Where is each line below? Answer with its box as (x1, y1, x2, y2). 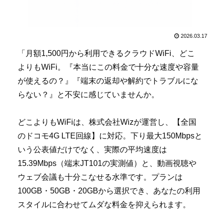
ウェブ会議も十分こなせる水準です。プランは (18, 173, 183, 182)
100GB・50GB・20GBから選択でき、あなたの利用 (18, 187, 200, 195)
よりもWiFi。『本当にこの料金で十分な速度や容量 (18, 62, 199, 71)
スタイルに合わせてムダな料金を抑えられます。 (18, 200, 191, 209)
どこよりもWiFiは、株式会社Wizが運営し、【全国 (18, 118, 196, 127)
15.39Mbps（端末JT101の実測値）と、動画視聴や (18, 159, 196, 168)
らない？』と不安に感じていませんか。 (18, 90, 159, 99)
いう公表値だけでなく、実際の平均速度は (18, 145, 167, 154)
